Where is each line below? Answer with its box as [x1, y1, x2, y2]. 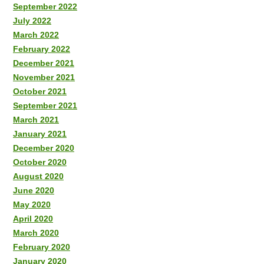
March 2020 [13, 227, 59, 237]
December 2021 [13, 58, 74, 68]
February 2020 [13, 242, 70, 252]
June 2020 [13, 185, 54, 195]
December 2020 [13, 143, 74, 153]
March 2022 [13, 29, 59, 39]
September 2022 [13, 1, 77, 11]
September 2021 [13, 100, 77, 110]
